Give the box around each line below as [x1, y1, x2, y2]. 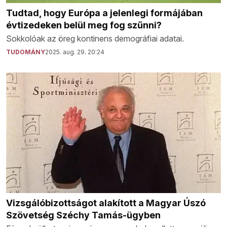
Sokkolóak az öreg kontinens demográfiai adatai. [6, 33, 184, 44]
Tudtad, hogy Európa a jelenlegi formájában [6, 7, 203, 18]
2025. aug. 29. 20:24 [45, 48, 104, 56]
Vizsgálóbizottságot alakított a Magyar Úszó [6, 198, 206, 209]
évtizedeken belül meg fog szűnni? [6, 19, 162, 30]
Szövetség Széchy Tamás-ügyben [6, 210, 161, 221]
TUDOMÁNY [6, 48, 45, 56]
